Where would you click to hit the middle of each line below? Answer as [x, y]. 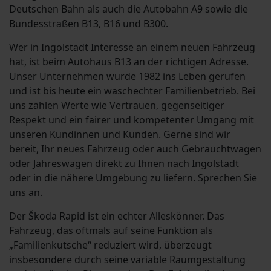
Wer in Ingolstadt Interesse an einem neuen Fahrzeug [132, 47]
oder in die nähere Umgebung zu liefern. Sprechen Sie [133, 178]
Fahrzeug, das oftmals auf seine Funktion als [111, 231]
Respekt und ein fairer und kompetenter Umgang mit [132, 120]
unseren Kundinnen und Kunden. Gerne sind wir [120, 135]
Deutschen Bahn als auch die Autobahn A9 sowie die [129, 9]
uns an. [26, 193]
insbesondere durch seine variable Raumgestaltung [127, 260]
